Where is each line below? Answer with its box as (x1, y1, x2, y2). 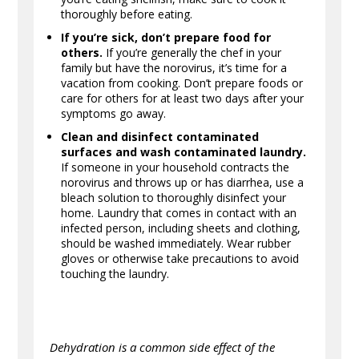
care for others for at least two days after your (61, 90, 305, 106)
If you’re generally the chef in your (106, 44, 282, 60)
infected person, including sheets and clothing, (61, 220, 301, 236)
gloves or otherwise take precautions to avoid (61, 250, 300, 266)
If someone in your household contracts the (61, 159, 290, 175)
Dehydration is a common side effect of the (50, 338, 276, 355)
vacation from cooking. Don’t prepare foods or (61, 75, 304, 91)
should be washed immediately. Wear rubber (61, 235, 292, 251)
